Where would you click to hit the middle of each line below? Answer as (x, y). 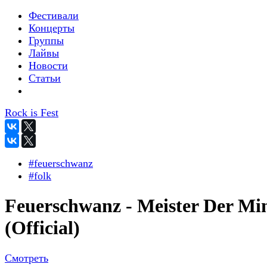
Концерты (52, 28)
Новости (48, 66)
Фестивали (54, 15)
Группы (46, 41)
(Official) (42, 228)
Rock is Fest (32, 113)
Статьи (45, 78)
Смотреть (27, 258)
